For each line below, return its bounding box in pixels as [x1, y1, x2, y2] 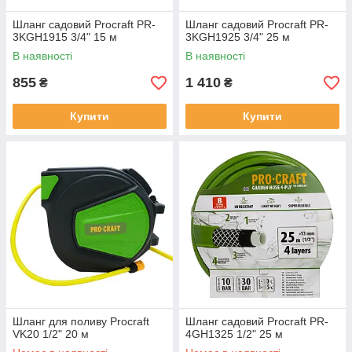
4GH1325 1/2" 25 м [185, 328, 283, 340]
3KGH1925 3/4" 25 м [185, 31, 290, 43]
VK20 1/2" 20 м [13, 328, 89, 340]
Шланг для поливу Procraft [13, 315, 149, 328]
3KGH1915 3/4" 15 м [13, 31, 117, 43]
